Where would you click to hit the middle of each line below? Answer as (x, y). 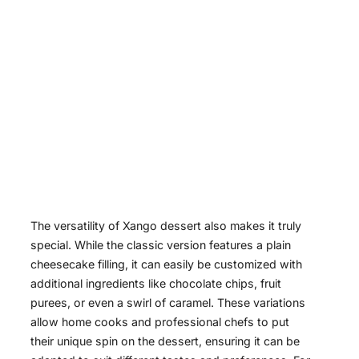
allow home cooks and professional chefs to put (160, 322)
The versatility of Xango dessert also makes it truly (166, 226)
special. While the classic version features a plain (161, 245)
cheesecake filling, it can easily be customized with (166, 264)
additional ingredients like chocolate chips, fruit (156, 284)
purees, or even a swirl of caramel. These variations (168, 303)
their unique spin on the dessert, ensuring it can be (165, 341)
